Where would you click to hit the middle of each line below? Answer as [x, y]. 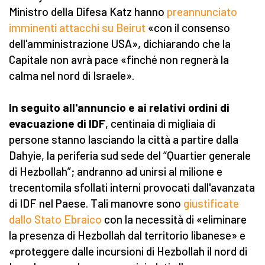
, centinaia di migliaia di [160, 124]
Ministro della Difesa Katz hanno [88, 12]
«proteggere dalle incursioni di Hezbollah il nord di [128, 251]
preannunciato [202, 12]
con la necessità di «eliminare [174, 219]
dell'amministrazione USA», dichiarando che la [120, 44]
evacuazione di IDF [57, 124]
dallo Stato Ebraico [55, 219]
